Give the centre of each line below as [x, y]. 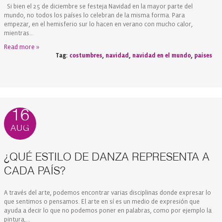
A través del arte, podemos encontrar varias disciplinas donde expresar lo [108, 193]
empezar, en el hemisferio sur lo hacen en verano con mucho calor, [98, 24]
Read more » [22, 47]
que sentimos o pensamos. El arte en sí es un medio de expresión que [102, 201]
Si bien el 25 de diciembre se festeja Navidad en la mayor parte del [98, 6]
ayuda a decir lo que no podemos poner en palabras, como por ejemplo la [108, 210]
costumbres [86, 55]
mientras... [19, 33]
